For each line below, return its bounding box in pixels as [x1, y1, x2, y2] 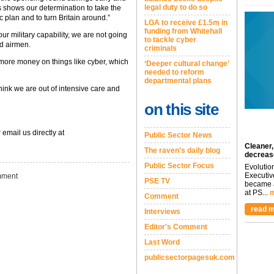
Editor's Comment [144, 223, 207, 231]
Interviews [144, 207, 180, 216]
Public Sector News [144, 131, 212, 139]
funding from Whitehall [144, 27, 222, 35]
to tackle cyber [144, 35, 196, 44]
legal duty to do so [144, 3, 207, 12]
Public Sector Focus [144, 161, 214, 170]
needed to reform [144, 68, 204, 76]
